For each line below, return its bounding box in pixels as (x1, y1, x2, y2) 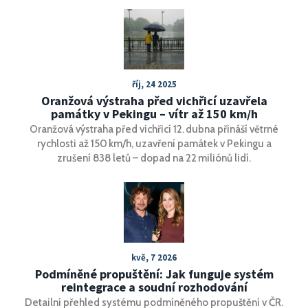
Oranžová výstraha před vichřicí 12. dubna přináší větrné (30, 122, 278, 135)
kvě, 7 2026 (131, 251, 177, 263)
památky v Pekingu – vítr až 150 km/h (50, 105, 258, 122)
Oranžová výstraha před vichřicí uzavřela (41, 92, 267, 109)
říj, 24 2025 (131, 78, 177, 90)
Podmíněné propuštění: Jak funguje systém (34, 265, 274, 282)
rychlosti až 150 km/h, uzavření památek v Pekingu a (36, 137, 272, 150)
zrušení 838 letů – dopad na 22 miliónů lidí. (57, 151, 251, 164)
